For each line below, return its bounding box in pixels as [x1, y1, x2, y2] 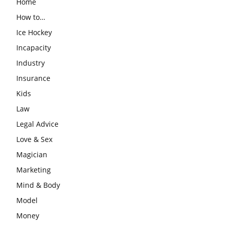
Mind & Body [16, 180, 60, 190]
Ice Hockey [16, 27, 52, 37]
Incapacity [16, 42, 51, 52]
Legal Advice [16, 119, 59, 129]
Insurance [16, 73, 50, 83]
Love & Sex [16, 134, 52, 144]
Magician [16, 149, 47, 159]
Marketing [16, 164, 51, 175]
